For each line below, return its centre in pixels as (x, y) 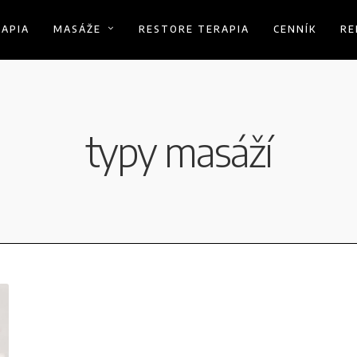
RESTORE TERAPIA (194, 29)
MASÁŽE (77, 29)
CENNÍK (295, 29)
